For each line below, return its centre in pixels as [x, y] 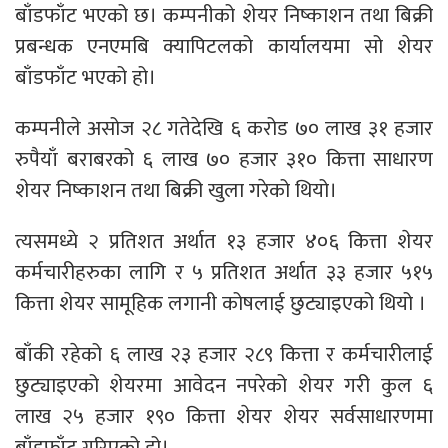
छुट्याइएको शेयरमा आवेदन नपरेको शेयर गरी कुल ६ [224, 385]
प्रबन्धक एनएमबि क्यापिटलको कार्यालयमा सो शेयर [224, 46]
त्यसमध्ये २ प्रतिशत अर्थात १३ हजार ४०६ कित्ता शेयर [224, 241]
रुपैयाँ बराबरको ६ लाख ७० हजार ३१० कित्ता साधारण [224, 159]
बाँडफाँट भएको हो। [85, 77]
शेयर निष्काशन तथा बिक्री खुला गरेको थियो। [176, 190]
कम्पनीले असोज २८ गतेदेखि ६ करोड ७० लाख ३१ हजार [224, 128]
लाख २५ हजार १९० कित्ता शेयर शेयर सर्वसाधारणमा [224, 416]
